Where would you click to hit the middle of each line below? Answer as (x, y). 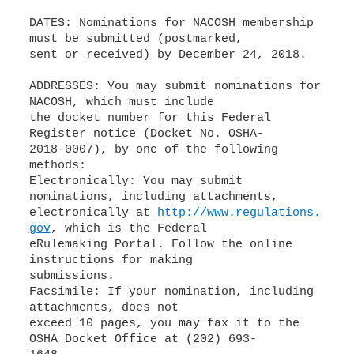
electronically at (93, 213)
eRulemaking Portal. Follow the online (160, 245)
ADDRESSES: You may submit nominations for (175, 87)
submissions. (72, 276)
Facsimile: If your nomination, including (171, 292)
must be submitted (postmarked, (136, 39)
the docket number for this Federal (150, 118)
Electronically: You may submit (136, 181)
